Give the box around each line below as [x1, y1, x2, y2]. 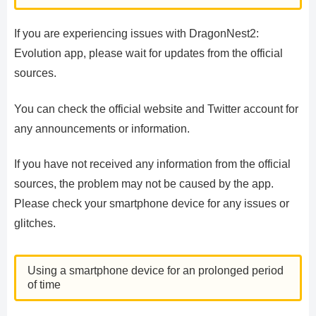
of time [28, 278, 61, 291]
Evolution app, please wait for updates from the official [14, 47, 283, 60]
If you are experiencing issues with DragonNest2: [14, 28, 259, 40]
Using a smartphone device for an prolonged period [28, 264, 284, 276]
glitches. [14, 217, 56, 230]
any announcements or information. [14, 122, 190, 135]
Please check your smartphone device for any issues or [14, 197, 289, 210]
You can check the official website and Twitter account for [14, 102, 298, 115]
